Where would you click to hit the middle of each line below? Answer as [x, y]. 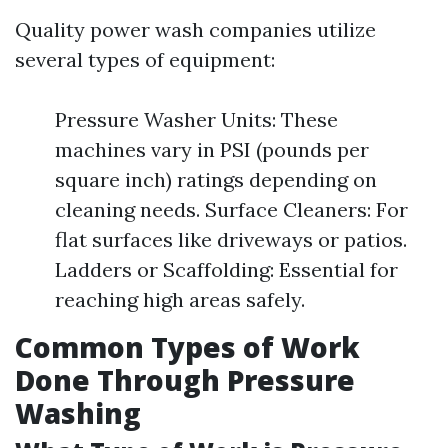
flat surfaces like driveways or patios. [231, 239]
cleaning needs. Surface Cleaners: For [231, 209]
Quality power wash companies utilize [195, 29]
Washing [78, 413]
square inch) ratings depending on [216, 179]
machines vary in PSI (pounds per [212, 149]
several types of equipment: [145, 59]
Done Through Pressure [185, 380]
